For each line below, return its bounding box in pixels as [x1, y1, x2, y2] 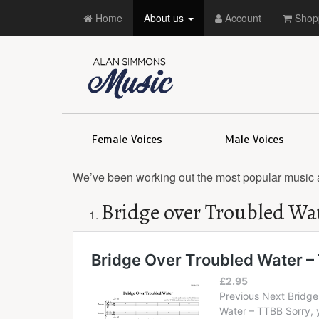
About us [144, 11, 187, 25]
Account [222, 11, 261, 25]
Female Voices [92, 132, 163, 147]
